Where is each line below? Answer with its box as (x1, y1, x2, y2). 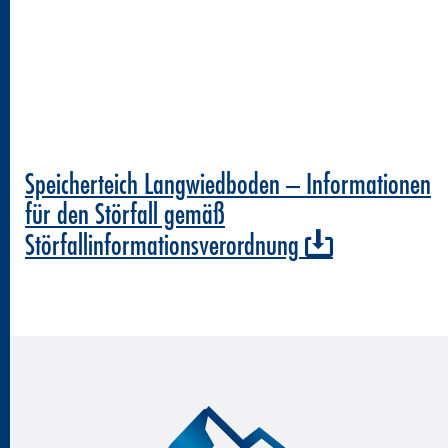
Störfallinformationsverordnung (25, 228, 299, 261)
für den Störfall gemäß (25, 197, 225, 230)
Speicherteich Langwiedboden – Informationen (25, 167, 431, 200)
